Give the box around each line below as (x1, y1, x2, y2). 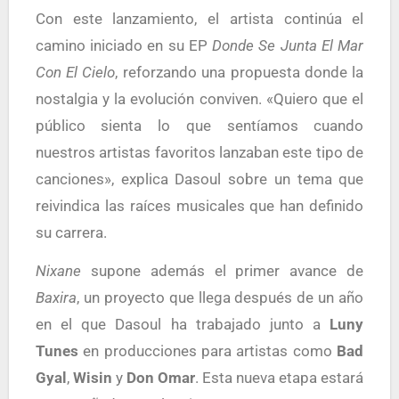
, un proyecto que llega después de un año (76, 288, 364, 306)
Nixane (35, 261, 81, 280)
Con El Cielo (35, 62, 116, 81)
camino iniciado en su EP (35, 36, 213, 54)
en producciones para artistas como (77, 341, 338, 360)
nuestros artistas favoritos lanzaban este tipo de (35, 142, 364, 161)
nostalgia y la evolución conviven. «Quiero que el (35, 89, 364, 108)
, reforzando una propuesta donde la (115, 62, 364, 81)
